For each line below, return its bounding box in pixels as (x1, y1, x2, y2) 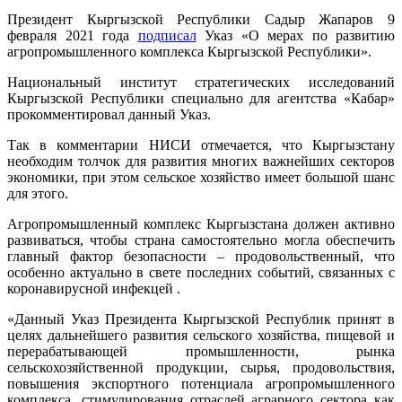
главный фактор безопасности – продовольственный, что (7, 248, 395, 264)
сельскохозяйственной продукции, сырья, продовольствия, (7, 359, 395, 375)
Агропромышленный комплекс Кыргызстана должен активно (7, 215, 395, 232)
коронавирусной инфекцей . (7, 280, 180, 296)
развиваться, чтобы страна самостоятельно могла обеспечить (7, 232, 395, 248)
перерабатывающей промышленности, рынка (7, 343, 395, 359)
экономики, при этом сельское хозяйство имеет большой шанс (7, 169, 395, 185)
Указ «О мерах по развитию (196, 27, 395, 43)
